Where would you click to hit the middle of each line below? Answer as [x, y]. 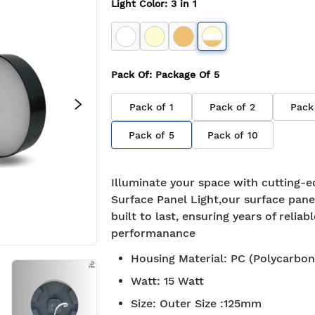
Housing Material [177, 258]
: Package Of [181, 75]
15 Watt [184, 281]
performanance [153, 233]
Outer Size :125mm [211, 303]
